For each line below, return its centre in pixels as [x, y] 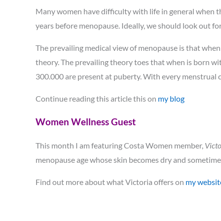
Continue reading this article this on [97, 98]
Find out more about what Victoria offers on [110, 182]
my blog [171, 98]
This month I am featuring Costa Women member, [120, 145]
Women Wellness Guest [86, 122]
